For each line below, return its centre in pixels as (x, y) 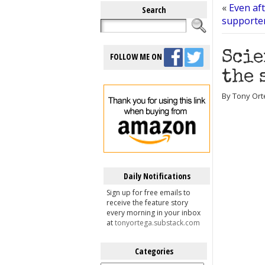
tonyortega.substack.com (157, 223)
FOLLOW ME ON (137, 56)
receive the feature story (147, 203)
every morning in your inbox (153, 213)
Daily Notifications (157, 176)
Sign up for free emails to (148, 193)
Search (154, 10)
